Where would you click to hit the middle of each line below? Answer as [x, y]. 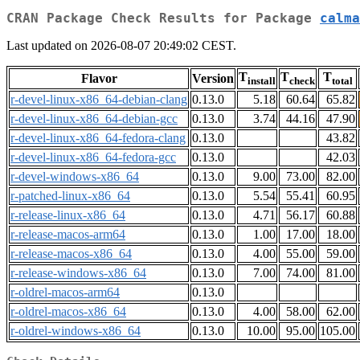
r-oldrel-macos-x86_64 [68, 312]
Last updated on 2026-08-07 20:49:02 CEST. [121, 46]
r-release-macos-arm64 [68, 235]
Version [213, 79]
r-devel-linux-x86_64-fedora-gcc [93, 157]
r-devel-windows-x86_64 [75, 177]
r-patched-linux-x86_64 [70, 196]
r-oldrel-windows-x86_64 [76, 331]
